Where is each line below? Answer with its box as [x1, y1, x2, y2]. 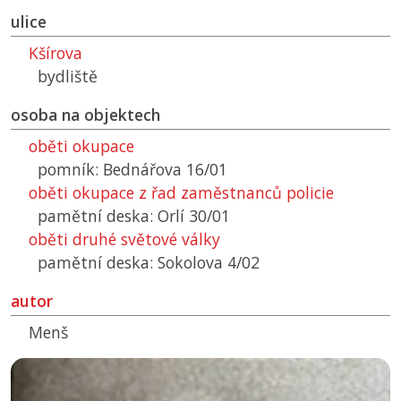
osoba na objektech [11, 104, 160, 126]
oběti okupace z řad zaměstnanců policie [29, 182, 334, 204]
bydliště [38, 65, 98, 88]
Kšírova [29, 42, 82, 64]
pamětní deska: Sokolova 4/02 [38, 252, 260, 274]
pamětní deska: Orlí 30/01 [38, 205, 230, 227]
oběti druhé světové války [29, 228, 220, 251]
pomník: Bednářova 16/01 [38, 158, 227, 181]
